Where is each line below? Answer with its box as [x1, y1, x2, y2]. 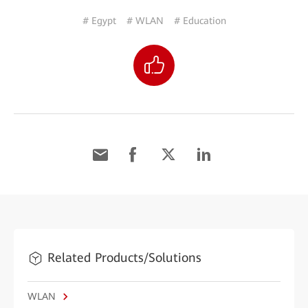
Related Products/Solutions [47, 250, 201, 265]
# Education [173, 15, 226, 26]
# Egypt [82, 15, 116, 26]
